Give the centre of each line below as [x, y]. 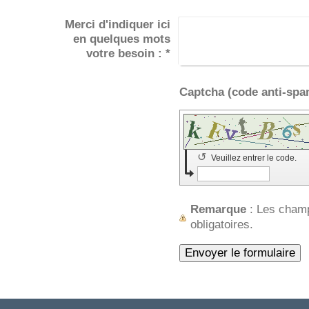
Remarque [218, 210]
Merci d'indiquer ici [118, 25]
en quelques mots [122, 39]
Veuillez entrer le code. [255, 158]
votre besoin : [126, 54]
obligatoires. [221, 225]
